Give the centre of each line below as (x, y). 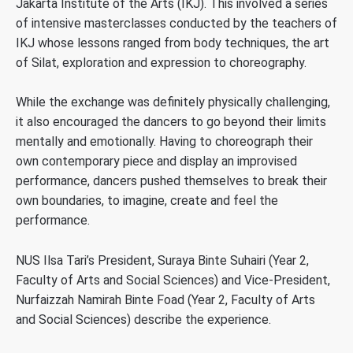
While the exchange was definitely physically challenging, (173, 102)
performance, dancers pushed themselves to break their (171, 181)
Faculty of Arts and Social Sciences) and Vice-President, (173, 280)
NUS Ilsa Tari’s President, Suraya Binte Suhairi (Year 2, (162, 260)
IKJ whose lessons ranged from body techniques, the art (173, 43)
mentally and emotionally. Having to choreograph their (164, 142)
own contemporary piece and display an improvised (156, 162)
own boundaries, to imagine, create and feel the (147, 201)
